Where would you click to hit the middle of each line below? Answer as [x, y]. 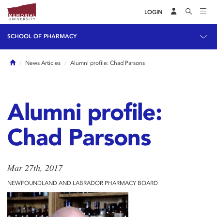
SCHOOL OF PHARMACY [42, 36]
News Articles [43, 63]
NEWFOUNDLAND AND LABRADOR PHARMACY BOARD [83, 183]
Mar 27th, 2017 [35, 168]
